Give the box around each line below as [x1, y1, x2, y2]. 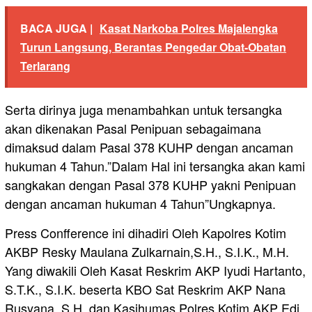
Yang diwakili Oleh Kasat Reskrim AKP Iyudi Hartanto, [5, 261, 306, 280]
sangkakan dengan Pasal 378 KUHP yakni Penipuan [5, 175, 296, 194]
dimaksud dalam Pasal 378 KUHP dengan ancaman [5, 138, 293, 157]
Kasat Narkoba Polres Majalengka [100, 20, 278, 37]
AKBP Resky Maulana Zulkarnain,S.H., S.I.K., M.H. [5, 242, 289, 261]
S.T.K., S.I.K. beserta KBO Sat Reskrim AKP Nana [5, 280, 286, 299]
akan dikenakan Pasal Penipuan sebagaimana [5, 119, 261, 138]
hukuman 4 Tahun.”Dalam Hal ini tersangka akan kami [5, 157, 305, 175]
